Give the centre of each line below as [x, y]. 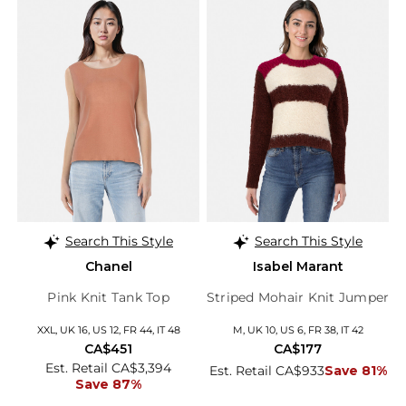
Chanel [108, 266]
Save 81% [355, 370]
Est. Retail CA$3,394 [108, 367]
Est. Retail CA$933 [266, 370]
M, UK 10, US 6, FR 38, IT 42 [298, 329]
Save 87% [108, 384]
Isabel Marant [298, 266]
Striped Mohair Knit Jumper [298, 297]
